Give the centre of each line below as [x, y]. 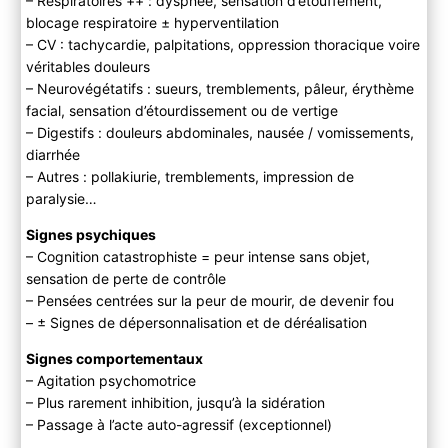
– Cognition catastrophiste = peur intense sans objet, [197, 257]
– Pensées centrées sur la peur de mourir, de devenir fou [209, 301]
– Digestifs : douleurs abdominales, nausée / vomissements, [219, 133]
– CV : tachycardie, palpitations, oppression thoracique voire [222, 45]
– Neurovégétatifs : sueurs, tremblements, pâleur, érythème [219, 89]
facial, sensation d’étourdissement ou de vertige [181, 111]
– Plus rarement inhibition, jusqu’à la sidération [175, 403]
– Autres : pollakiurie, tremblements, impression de [189, 177]
